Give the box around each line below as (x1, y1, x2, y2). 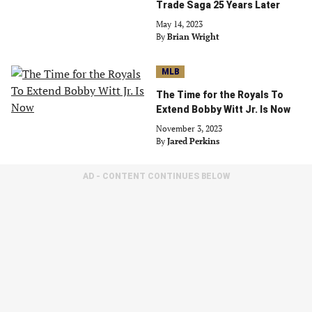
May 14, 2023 (156, 19, 203, 29)
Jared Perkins (167, 136, 219, 146)
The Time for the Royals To (156, 89, 283, 100)
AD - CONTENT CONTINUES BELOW (82, 171, 230, 181)
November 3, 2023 (156, 123, 222, 134)
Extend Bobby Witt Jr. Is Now (156, 104, 290, 115)
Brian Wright (167, 31, 219, 42)
